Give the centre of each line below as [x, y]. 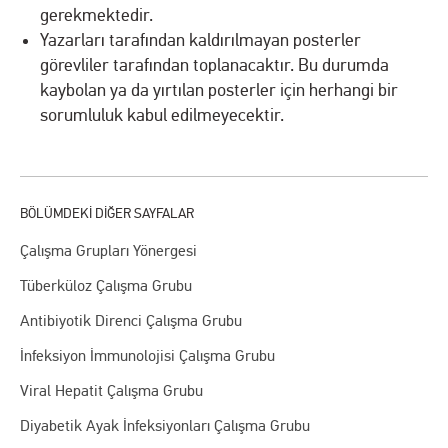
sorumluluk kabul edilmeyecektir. [162, 115]
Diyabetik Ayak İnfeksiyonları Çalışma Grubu [165, 425]
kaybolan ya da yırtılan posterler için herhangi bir [219, 90]
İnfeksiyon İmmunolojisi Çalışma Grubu [147, 355]
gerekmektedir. [96, 15]
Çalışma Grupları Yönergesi [108, 250]
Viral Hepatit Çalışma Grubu [111, 390]
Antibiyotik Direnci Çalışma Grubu [131, 320]
